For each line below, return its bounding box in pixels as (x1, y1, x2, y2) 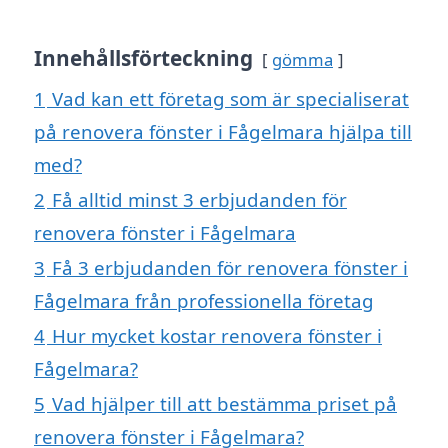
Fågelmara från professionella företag (34, 288, 374, 314)
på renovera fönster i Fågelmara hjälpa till (34, 119, 412, 145)
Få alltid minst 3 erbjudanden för (52, 187, 347, 213)
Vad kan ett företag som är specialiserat (52, 86, 409, 112)
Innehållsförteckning (34, 44, 253, 73)
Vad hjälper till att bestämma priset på (52, 391, 397, 417)
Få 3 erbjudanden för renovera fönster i (52, 255, 408, 281)
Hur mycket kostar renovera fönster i (52, 323, 382, 349)
